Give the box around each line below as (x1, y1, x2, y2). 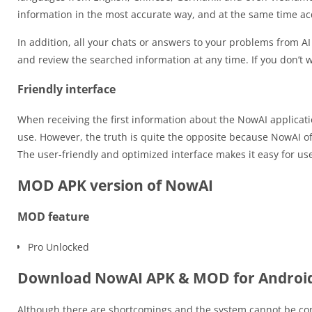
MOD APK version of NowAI (17, 175, 213, 195)
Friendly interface (17, 81, 116, 97)
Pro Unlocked (28, 240, 89, 253)
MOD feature (17, 209, 89, 224)
